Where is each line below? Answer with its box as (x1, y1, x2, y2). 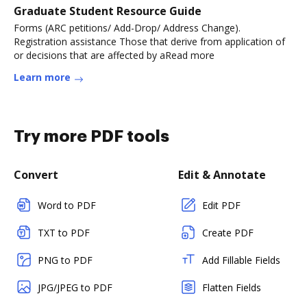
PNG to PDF (38, 254, 93, 267)
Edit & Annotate (178, 167, 266, 182)
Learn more (14, 71, 71, 84)
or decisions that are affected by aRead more (14, 49, 214, 62)
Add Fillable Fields (202, 254, 280, 267)
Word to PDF (38, 199, 96, 212)
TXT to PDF (38, 226, 90, 239)
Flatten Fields (202, 281, 261, 294)
